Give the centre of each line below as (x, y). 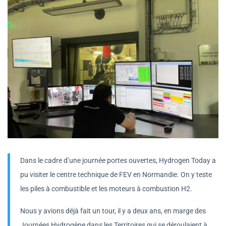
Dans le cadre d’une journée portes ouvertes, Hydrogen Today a (118, 161)
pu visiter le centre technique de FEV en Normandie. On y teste (116, 175)
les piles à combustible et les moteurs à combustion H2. (106, 189)
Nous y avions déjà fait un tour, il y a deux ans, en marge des (113, 211)
